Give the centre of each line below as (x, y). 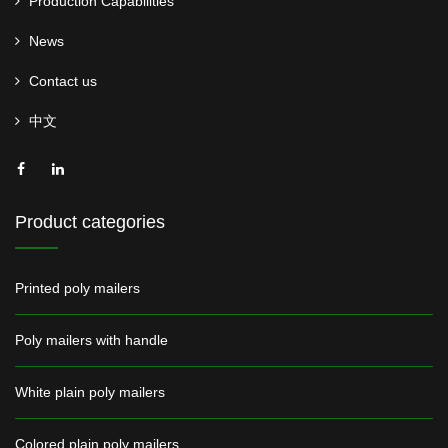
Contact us (63, 81)
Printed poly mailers (77, 288)
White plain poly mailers (90, 392)
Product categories (90, 222)
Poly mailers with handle (91, 340)
